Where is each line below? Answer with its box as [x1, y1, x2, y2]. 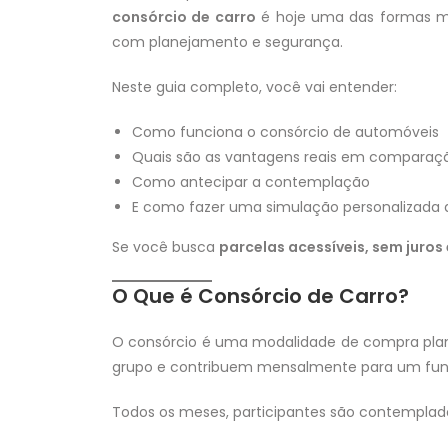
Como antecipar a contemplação [132, 172, 370, 193]
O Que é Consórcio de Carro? [112, 282, 409, 311]
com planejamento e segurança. [112, 32, 343, 53]
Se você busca [112, 237, 219, 258]
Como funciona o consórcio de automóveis [132, 122, 439, 143]
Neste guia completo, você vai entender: [112, 77, 397, 98]
